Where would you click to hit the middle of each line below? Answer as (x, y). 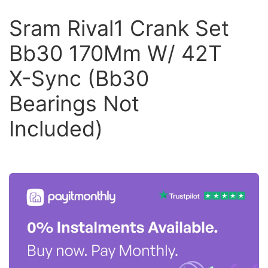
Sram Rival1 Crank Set (119, 28)
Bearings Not (74, 103)
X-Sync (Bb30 (79, 78)
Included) (56, 129)
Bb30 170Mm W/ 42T (115, 53)
